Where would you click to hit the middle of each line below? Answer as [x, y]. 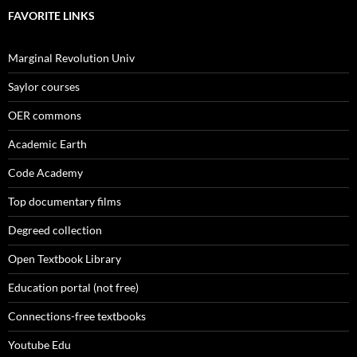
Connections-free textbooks [77, 316]
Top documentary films [65, 201]
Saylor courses [44, 86]
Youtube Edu [39, 345]
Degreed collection [55, 230]
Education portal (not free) [73, 287]
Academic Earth [47, 144]
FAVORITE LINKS [51, 16]
